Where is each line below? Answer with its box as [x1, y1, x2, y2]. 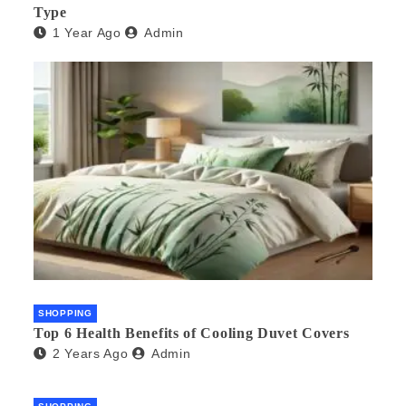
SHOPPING [38, 308, 92, 319]
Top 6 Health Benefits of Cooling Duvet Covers [34, 325, 350, 342]
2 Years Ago [52, 346, 129, 362]
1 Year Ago [52, 25, 121, 41]
